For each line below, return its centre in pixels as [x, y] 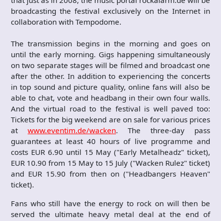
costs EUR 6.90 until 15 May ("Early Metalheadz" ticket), [110, 152]
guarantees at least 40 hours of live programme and [110, 141]
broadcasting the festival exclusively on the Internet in [110, 11]
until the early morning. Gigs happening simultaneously [110, 54]
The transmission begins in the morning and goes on [110, 43]
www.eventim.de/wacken [72, 130]
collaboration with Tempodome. [66, 21]
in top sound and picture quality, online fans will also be [110, 87]
